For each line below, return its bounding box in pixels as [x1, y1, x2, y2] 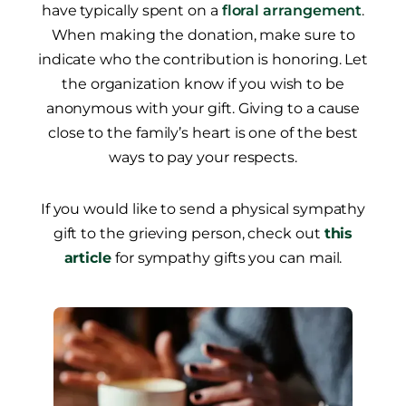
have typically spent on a [41, 2, 218, 20]
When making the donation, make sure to [51, 26, 355, 44]
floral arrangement [221, 2, 362, 20]
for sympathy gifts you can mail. [114, 249, 343, 267]
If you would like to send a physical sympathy [40, 200, 366, 218]
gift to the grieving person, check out [53, 225, 321, 243]
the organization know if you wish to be [62, 75, 344, 93]
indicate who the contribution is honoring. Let [37, 51, 369, 69]
